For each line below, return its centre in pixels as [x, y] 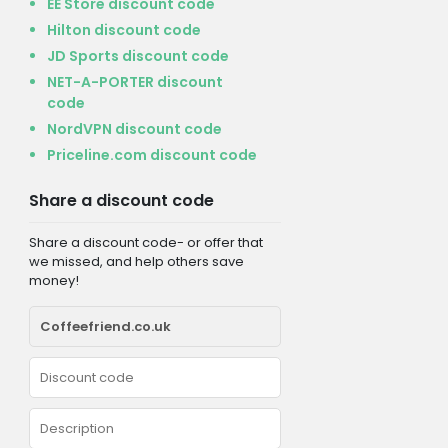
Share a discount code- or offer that [145, 242]
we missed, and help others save [136, 261]
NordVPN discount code [134, 128]
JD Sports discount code [137, 55]
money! [53, 280]
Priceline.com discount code [151, 154]
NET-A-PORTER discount [134, 81]
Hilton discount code [123, 29]
